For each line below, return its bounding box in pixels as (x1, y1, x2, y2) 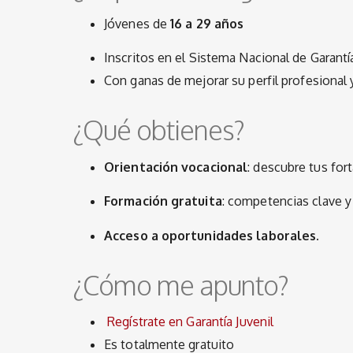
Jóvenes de (104, 15, 171, 32)
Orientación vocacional (104, 158, 248, 175)
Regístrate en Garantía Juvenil (104, 314, 274, 329)
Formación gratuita (104, 193, 222, 209)
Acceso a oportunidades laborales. (104, 227, 320, 243)
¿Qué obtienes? (72, 113, 244, 147)
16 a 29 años (170, 15, 244, 32)
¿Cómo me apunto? (72, 267, 288, 302)
